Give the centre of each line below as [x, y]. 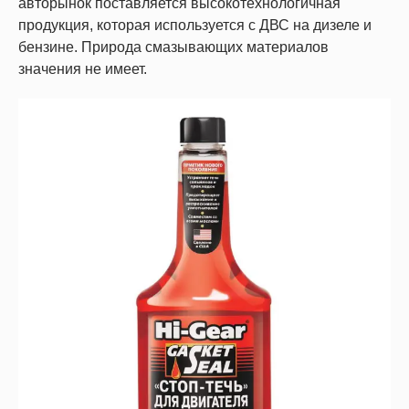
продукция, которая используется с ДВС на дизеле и [195, 26]
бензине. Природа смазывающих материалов [173, 47]
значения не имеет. [83, 69]
